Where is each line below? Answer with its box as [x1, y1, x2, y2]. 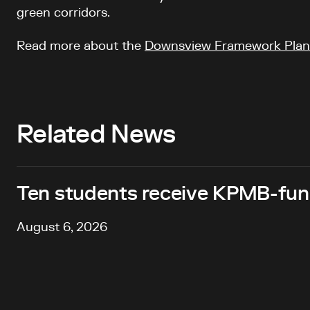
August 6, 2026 [17, 221, 107, 234]
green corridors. [17, 7, 113, 19]
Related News [17, 122, 176, 147]
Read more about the [17, 40, 145, 53]
